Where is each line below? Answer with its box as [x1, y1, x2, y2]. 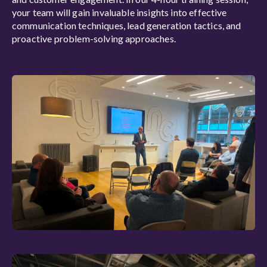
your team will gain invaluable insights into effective [12, 7, 227, 18]
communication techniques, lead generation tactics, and [12, 20, 241, 31]
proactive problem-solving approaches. [12, 33, 176, 44]
